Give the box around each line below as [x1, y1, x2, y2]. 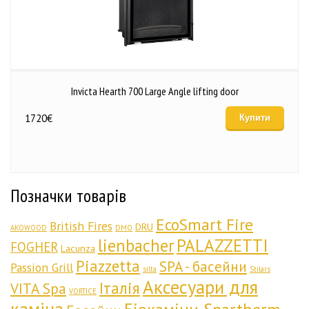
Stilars [250, 264, 270, 274]
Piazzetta [76, 256, 140, 276]
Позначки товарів [10, 184, 126, 207]
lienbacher [98, 235, 174, 257]
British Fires [50, 218, 112, 234]
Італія [99, 278, 140, 298]
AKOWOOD [10, 223, 47, 232]
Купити [239, 112, 270, 123]
